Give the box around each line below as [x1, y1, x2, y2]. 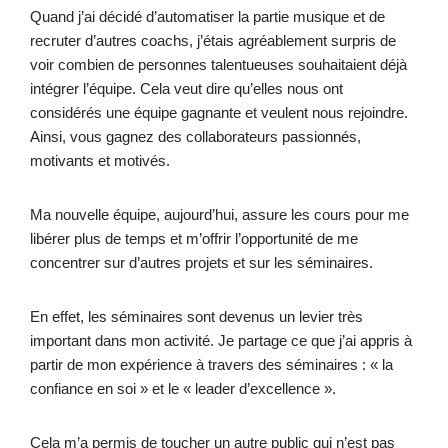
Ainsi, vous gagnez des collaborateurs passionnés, [30, 127, 361, 145]
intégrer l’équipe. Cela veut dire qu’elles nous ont [30, 79, 343, 97]
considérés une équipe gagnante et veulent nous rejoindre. [30, 103, 408, 121]
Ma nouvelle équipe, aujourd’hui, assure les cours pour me [30, 205, 409, 223]
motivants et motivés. [30, 151, 170, 169]
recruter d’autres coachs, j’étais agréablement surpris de [30, 31, 396, 49]
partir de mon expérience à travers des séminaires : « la [30, 355, 393, 373]
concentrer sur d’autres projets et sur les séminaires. [30, 253, 373, 271]
